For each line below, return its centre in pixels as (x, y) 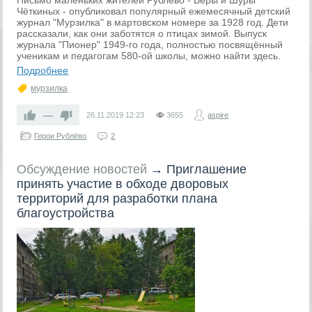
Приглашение (207, 169)
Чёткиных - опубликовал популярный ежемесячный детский (154, 11)
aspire (218, 115)
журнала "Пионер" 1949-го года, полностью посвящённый (150, 45)
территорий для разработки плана (117, 198)
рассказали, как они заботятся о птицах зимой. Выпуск (142, 33)
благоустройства (66, 213)
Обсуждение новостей (82, 169)
